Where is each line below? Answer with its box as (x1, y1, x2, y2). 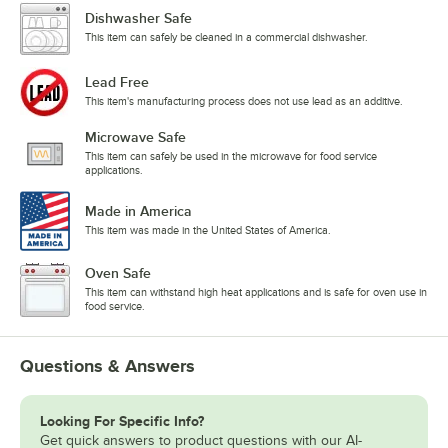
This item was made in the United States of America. (85, 224, 331, 237)
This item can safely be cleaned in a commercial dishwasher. (85, 31, 368, 44)
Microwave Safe (85, 129, 186, 146)
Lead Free (85, 74, 149, 91)
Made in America (85, 203, 192, 220)
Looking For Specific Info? (40, 413, 204, 430)
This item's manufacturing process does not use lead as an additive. (85, 95, 403, 108)
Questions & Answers (20, 356, 195, 377)
